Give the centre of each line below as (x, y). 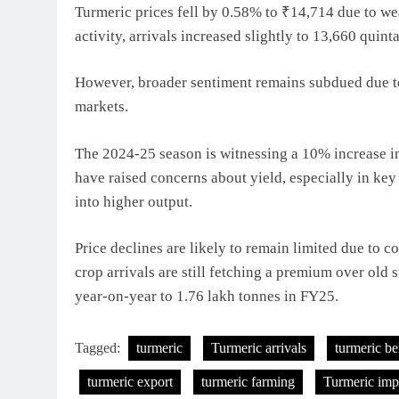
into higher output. (134, 201)
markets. (102, 106)
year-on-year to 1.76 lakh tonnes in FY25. (207, 296)
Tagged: (99, 347)
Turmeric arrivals (259, 347)
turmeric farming (248, 381)
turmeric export (130, 381)
